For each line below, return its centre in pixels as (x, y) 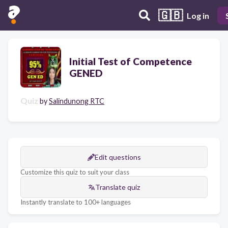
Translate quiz (118, 187)
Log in (198, 15)
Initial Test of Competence (131, 61)
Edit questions (118, 157)
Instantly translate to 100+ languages (76, 202)
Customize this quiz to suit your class (75, 172)
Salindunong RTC (77, 101)
